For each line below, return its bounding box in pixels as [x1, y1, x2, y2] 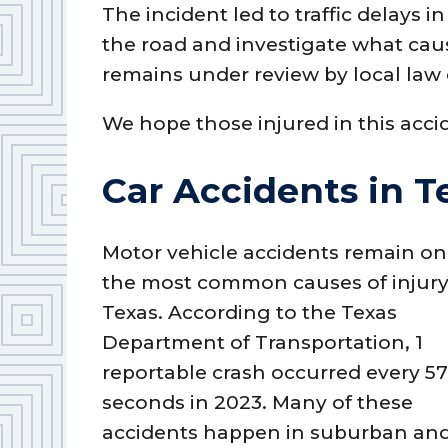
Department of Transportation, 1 [102, 330, 424, 354]
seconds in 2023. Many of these [102, 390, 414, 414]
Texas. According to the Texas [102, 300, 398, 324]
